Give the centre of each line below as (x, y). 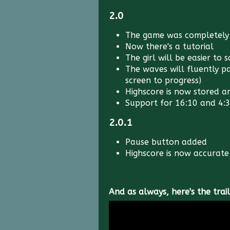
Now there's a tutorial (169, 46)
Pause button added (166, 142)
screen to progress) (163, 80)
